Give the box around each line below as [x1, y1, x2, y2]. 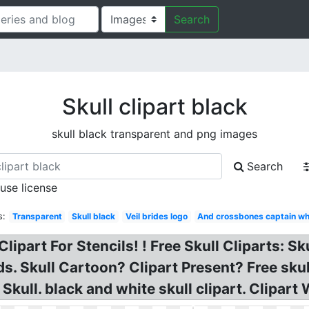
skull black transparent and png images [52, 127, 257, 141]
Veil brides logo [125, 211, 188, 221]
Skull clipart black [61, 93, 248, 120]
